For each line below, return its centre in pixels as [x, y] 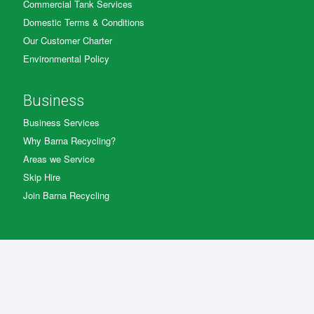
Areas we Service [59, 158]
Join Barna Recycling [66, 195]
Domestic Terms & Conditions [84, 22]
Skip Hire [42, 177]
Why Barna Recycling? [69, 140]
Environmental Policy [66, 58]
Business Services [61, 122]
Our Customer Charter [68, 40]
